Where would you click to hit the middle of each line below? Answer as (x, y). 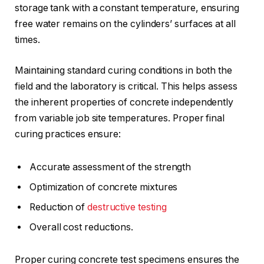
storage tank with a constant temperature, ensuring (127, 8)
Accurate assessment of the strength (110, 167)
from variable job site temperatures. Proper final (120, 118)
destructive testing (127, 207)
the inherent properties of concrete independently (124, 102)
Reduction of (58, 207)
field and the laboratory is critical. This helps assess (126, 86)
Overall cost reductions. (82, 227)
